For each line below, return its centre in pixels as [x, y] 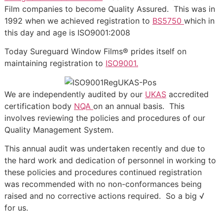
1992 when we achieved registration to [78, 21]
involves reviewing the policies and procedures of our [105, 118]
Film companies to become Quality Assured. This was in [110, 9]
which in [199, 21]
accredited [187, 94]
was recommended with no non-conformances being [103, 184]
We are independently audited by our [74, 94]
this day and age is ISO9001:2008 [67, 33]
